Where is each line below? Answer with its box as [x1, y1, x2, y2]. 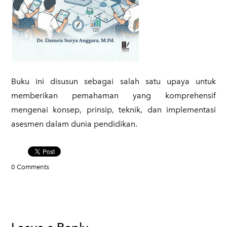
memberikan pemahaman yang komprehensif [11, 91, 216, 100]
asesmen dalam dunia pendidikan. [11, 119, 139, 129]
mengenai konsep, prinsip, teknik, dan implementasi [11, 105, 216, 115]
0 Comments [11, 163, 49, 171]
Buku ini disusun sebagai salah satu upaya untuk [11, 77, 216, 86]
